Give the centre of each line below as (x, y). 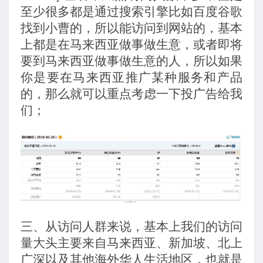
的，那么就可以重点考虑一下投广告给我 (131, 94)
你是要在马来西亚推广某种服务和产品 (131, 78)
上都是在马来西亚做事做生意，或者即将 (131, 45)
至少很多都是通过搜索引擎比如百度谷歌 (131, 12)
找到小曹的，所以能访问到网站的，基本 (131, 28)
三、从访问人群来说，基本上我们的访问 (131, 226)
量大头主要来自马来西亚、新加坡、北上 (131, 243)
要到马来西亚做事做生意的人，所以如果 (131, 61)
